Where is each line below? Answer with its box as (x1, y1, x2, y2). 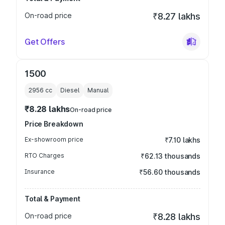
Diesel (60, 86, 79, 94)
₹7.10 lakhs (164, 136, 200, 144)
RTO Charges (25, 152, 64, 159)
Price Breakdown (25, 120, 83, 128)
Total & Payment (25, 194, 80, 203)
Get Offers (25, 37, 65, 47)
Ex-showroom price (25, 136, 83, 143)
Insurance (25, 168, 55, 175)
